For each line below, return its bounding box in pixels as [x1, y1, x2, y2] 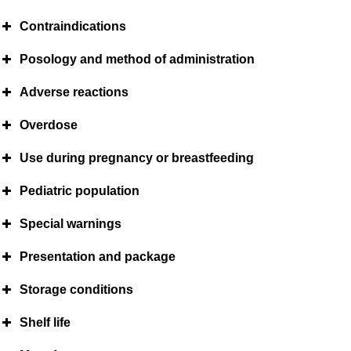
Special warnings [20, 217, 122, 231]
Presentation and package [20, 250, 176, 264]
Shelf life [20, 316, 71, 330]
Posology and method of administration [20, 52, 255, 67]
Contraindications [20, 20, 127, 34]
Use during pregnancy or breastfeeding [20, 151, 255, 165]
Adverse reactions [20, 85, 129, 100]
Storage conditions [20, 283, 134, 297]
